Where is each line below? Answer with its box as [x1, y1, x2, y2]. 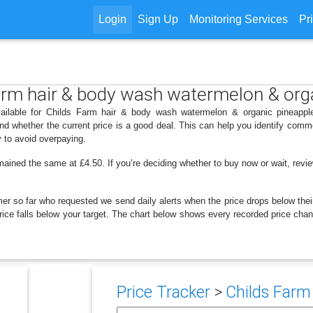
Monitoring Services [189, 13, 288, 25]
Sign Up [137, 13, 178, 25]
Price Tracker [116, 282, 210, 302]
